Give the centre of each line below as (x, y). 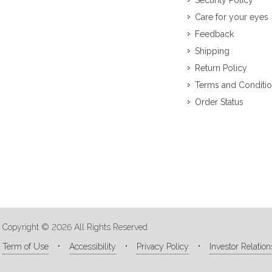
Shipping (212, 51)
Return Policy (221, 68)
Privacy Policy (163, 247)
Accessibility (93, 247)
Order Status (219, 102)
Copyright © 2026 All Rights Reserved (75, 227)
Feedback (214, 34)
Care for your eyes (231, 17)
